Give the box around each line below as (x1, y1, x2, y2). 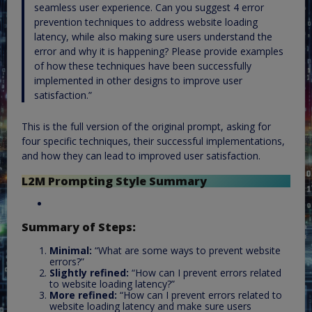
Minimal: (49, 243, 92, 257)
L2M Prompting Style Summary (22, 173, 207, 189)
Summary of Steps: (22, 219, 136, 235)
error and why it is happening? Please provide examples (33, 44, 283, 58)
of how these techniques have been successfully (33, 58, 251, 72)
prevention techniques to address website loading (33, 15, 258, 29)
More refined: (49, 288, 117, 302)
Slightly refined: (49, 265, 129, 279)
